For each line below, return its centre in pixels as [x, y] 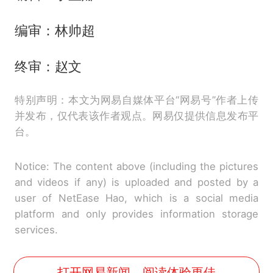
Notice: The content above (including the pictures [136, 166]
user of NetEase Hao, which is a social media [136, 198]
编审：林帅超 [55, 30]
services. [36, 229]
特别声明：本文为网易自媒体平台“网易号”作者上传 [136, 100]
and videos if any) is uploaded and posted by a [136, 182]
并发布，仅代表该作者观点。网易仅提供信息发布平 [136, 115]
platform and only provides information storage [136, 214]
